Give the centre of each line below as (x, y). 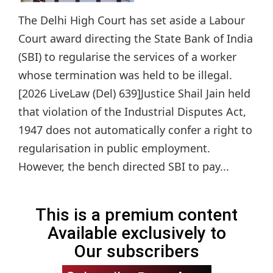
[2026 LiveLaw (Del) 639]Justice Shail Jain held (134, 94)
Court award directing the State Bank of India (136, 39)
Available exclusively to (136, 233)
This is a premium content (136, 215)
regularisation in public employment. (114, 148)
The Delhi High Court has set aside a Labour (132, 20)
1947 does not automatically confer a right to (135, 130)
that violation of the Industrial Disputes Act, (132, 112)
